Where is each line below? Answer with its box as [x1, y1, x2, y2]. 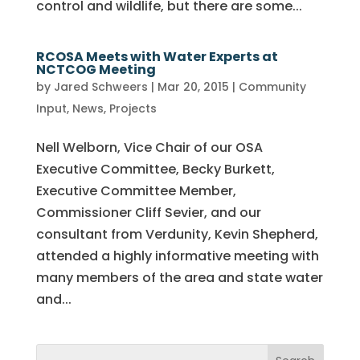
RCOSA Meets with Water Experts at [35, 47, 278, 66]
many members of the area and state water [35, 268, 323, 287]
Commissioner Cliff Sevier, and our [35, 203, 261, 222]
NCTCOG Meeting [35, 60, 156, 79]
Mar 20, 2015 [157, 79, 229, 95]
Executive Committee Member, [35, 182, 236, 200]
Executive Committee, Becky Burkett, [35, 160, 275, 178]
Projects [108, 100, 157, 117]
